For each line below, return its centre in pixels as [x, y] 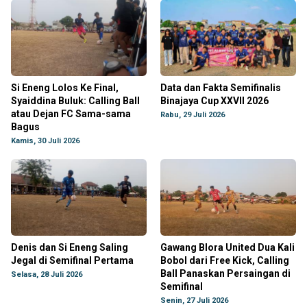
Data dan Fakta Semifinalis [221, 88]
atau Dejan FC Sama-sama [71, 114]
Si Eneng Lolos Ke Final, [65, 88]
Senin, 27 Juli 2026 [194, 300]
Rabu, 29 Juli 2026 [193, 115]
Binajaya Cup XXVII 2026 [214, 101]
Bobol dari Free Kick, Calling [225, 260]
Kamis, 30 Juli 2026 [45, 141]
